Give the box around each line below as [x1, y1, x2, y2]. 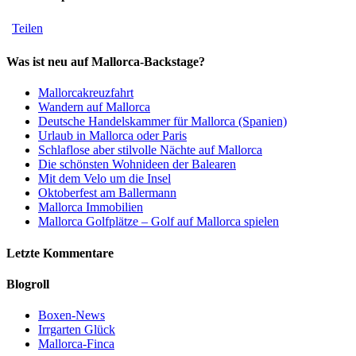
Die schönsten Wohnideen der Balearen [38, 157, 236, 172]
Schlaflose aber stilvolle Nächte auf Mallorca [38, 143, 262, 157]
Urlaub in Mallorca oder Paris [38, 129, 187, 143]
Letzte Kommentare [6, 246, 114, 260]
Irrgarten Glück [38, 323, 115, 337]
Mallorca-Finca [38, 337, 114, 351]
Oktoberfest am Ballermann [38, 186, 176, 200]
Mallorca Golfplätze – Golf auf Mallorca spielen [38, 215, 279, 229]
